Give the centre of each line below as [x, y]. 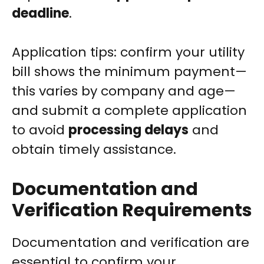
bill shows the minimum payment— [129, 72]
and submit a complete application [129, 111]
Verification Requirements [132, 211]
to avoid [40, 130]
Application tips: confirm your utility [128, 52]
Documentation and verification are [131, 243]
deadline [40, 14]
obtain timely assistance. [94, 150]
